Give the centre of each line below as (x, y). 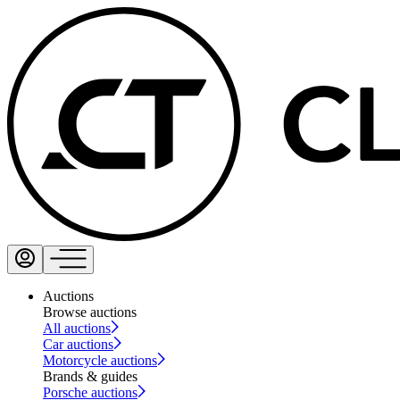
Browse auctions (90, 312)
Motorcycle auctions (100, 360)
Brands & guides (90, 376)
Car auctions (78, 344)
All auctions (77, 328)
